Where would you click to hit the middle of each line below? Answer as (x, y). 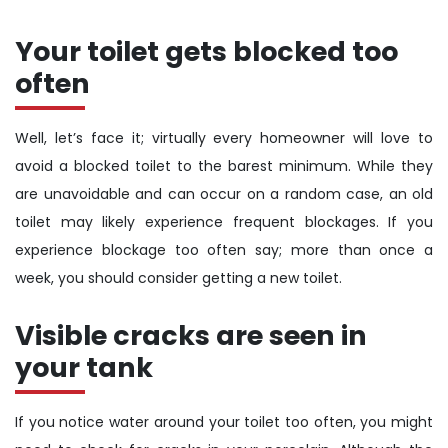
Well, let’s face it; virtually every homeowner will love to (224, 137)
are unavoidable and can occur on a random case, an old (224, 193)
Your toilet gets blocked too (206, 52)
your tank (84, 367)
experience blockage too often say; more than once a (224, 249)
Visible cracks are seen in (191, 335)
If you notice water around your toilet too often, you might (224, 421)
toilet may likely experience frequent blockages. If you (224, 221)
